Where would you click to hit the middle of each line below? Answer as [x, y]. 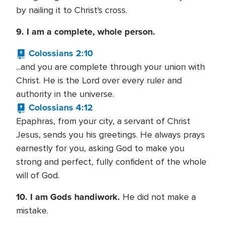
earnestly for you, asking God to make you [100, 148]
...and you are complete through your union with [110, 67]
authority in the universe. [65, 94]
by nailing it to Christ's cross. [72, 10]
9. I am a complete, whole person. [86, 32]
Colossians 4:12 [61, 107]
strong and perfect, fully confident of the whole [111, 162]
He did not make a [158, 197]
